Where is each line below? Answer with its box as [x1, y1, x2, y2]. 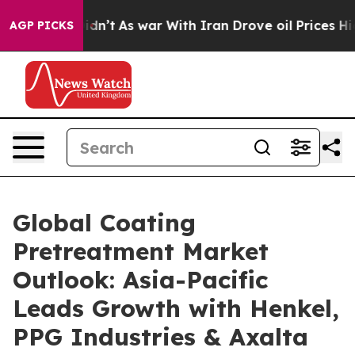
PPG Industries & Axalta [13, 322, 308, 352]
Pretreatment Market [13, 236, 269, 266]
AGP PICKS [10, 18, 74, 32]
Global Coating [13, 208, 196, 238]
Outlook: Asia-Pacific [13, 265, 268, 295]
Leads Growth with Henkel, [13, 293, 339, 323]
